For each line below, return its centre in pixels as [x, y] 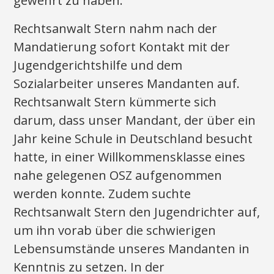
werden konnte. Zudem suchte [102, 194]
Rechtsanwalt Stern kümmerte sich [115, 102]
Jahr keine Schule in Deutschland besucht [133, 139]
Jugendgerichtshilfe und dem [98, 65]
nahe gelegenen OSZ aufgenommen [118, 175]
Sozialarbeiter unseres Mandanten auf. [127, 83]
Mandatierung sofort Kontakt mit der [122, 47]
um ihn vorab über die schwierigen [115, 230]
